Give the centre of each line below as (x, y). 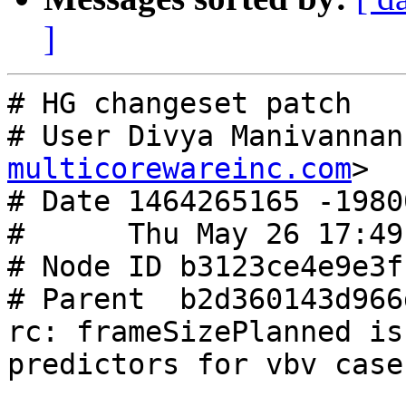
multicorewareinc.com (179, 169)
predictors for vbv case (205, 365)
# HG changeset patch (179, 104)
